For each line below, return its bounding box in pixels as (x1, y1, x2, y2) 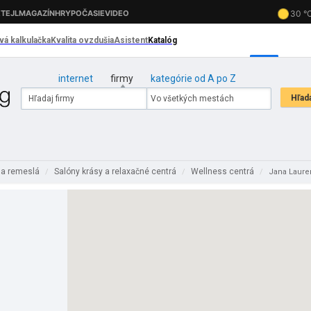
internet (58, 73, 93, 84)
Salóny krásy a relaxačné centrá (53, 167, 178, 176)
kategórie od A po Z (150, 73, 236, 84)
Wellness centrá (190, 167, 256, 176)
